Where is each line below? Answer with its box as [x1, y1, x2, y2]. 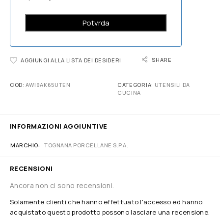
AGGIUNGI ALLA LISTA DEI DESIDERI [21, 56, 121, 64]
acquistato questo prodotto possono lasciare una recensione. [10, 208, 210, 217]
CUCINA [117, 89, 141, 96]
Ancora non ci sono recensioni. [10, 181, 114, 190]
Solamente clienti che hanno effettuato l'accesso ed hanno [10, 197, 203, 206]
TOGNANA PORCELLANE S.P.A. [44, 141, 129, 149]
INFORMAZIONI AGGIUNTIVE [10, 122, 108, 131]
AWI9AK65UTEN [26, 81, 71, 88]
